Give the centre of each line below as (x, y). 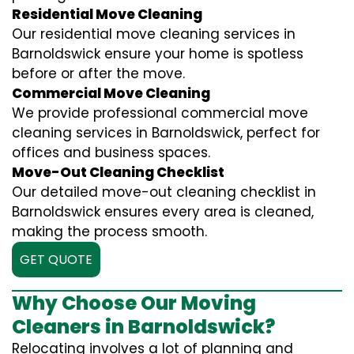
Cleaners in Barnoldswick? (143, 327)
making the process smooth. (109, 232)
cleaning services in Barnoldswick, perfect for (166, 133)
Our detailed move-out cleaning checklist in (164, 192)
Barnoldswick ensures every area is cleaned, (163, 212)
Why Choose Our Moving (134, 303)
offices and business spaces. (111, 153)
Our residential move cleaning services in (154, 34)
